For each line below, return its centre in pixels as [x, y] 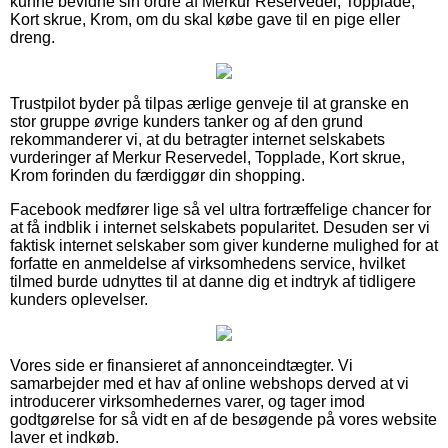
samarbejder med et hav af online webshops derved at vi [209, 383]
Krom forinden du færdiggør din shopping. [157, 175]
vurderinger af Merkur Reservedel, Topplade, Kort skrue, [207, 157]
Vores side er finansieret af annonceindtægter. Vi [181, 365]
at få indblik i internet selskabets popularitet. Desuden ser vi [220, 227]
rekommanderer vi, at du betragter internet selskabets [197, 139]
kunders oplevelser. [79, 299]
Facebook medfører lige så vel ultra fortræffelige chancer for [220, 209]
